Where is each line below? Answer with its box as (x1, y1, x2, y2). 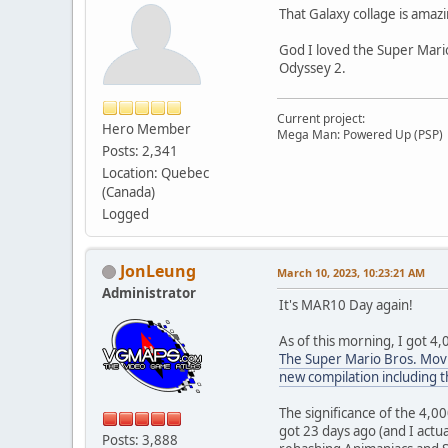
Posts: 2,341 (102, 141, 178, 160)
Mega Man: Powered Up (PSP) (277, 125, 443, 143)
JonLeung (120, 259, 196, 282)
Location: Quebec (102, 163, 209, 182)
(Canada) (102, 182, 155, 201)
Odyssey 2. (279, 58, 346, 77)
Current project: (277, 109, 365, 127)
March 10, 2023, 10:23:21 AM (277, 264, 425, 280)
